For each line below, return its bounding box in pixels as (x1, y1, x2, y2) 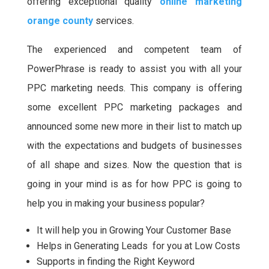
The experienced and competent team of (26, 44, 243, 55)
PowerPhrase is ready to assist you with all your (26, 63, 243, 74)
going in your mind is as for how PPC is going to (26, 178, 243, 190)
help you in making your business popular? (26, 198, 205, 209)
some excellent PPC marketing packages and (26, 101, 243, 113)
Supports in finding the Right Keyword (36, 256, 195, 267)
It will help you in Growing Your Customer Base (36, 225, 231, 236)
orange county (26, 15, 93, 26)
